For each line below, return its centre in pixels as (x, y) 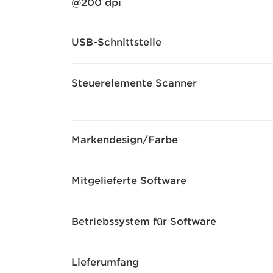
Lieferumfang (105, 262)
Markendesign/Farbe (125, 140)
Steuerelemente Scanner (134, 83)
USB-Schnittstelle (116, 42)
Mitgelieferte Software (129, 181)
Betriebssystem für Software (144, 222)
